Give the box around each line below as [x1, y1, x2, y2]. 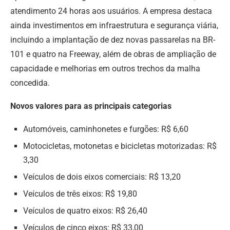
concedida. [10, 78, 50, 88]
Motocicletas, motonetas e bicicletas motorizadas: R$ [23, 141, 217, 151]
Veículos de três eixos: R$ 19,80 [23, 188, 137, 199]
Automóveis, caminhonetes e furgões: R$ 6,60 [23, 124, 188, 134]
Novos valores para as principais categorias [10, 101, 171, 111]
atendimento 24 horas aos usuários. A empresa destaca [10, 6, 212, 16]
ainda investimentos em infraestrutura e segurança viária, [10, 20, 218, 30]
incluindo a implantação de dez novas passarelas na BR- [10, 34, 215, 45]
